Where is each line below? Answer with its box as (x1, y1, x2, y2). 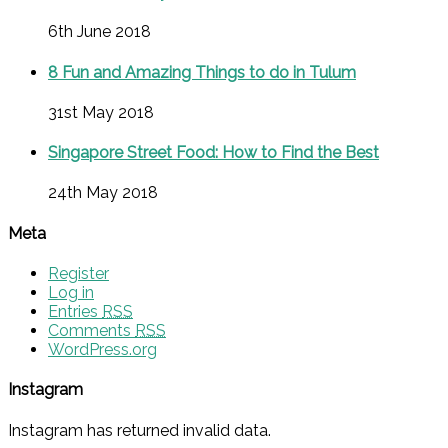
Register (48, 264, 109, 283)
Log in (48, 283, 94, 302)
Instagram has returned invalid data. (8, 420, 271, 440)
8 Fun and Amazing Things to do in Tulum (48, 62, 356, 82)
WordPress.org (48, 340, 157, 359)
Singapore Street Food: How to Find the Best (48, 143, 379, 163)
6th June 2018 (48, 22, 151, 42)
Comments (48, 321, 135, 340)
